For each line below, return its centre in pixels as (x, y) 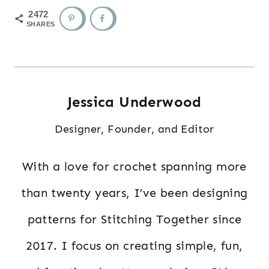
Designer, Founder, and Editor (134, 129)
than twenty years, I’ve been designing (134, 193)
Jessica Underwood (134, 102)
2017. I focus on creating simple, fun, (134, 246)
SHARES (41, 24)
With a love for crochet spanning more (134, 167)
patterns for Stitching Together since (134, 219)
